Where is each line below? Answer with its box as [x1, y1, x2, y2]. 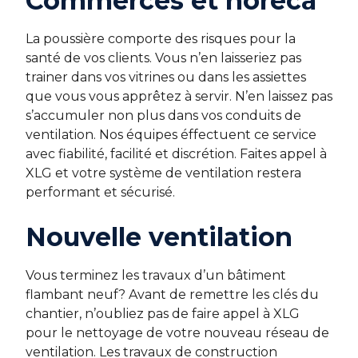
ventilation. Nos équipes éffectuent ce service [26, 126, 316, 142]
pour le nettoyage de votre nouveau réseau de [26, 324, 329, 340]
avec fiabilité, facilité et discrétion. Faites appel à [26, 145, 327, 161]
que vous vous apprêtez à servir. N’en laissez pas [26, 88, 332, 104]
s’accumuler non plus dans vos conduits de [26, 107, 301, 123]
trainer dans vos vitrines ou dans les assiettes [26, 69, 306, 85]
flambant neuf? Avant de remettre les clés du [26, 286, 319, 302]
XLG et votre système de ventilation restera [26, 165, 301, 181]
